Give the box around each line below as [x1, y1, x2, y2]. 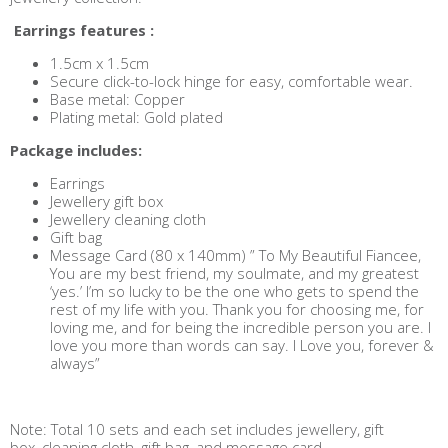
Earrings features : [10, 20, 154, 40]
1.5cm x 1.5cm [50, 53, 149, 73]
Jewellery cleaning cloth [50, 209, 206, 229]
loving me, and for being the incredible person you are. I [50, 317, 431, 337]
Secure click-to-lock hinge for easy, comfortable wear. [50, 71, 413, 91]
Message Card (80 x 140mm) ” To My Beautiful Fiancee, [50, 245, 421, 265]
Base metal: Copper [50, 89, 185, 109]
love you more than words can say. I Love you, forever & [50, 335, 434, 355]
